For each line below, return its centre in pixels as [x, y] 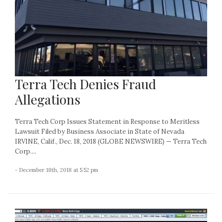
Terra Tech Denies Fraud [85, 84]
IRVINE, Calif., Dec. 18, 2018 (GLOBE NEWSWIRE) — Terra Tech [111, 141]
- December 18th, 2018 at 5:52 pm [56, 170]
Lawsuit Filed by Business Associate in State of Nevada [100, 131]
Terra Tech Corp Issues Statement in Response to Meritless [107, 121]
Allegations [48, 99]
